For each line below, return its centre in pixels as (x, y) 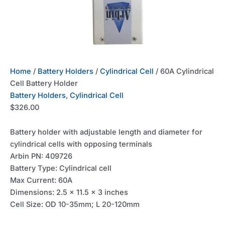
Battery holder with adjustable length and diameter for (106, 132)
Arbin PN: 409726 (41, 156)
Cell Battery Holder (44, 83)
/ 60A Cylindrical (184, 71)
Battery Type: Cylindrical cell (61, 168)
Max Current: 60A (41, 181)
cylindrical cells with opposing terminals (81, 144)
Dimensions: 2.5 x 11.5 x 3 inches (69, 193)
